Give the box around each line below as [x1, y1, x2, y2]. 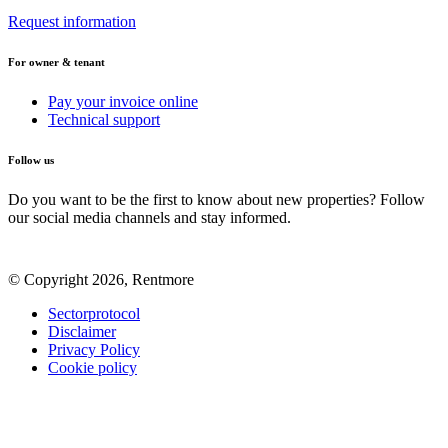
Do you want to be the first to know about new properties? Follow [8, 190, 425, 208]
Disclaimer [48, 322, 116, 340]
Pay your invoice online [48, 92, 198, 110]
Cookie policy [48, 358, 137, 376]
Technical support [48, 110, 160, 128]
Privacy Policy [48, 340, 140, 358]
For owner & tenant [8, 55, 105, 68]
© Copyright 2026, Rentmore [8, 270, 194, 288]
